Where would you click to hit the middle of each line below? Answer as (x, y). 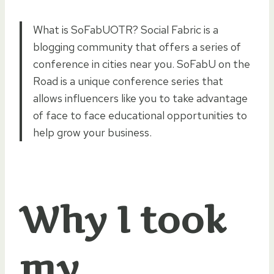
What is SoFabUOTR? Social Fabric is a (126, 29)
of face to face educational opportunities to (140, 115)
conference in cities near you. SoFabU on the (142, 64)
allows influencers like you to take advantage (140, 98)
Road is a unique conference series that (128, 81)
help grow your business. (92, 132)
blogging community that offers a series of (137, 46)
